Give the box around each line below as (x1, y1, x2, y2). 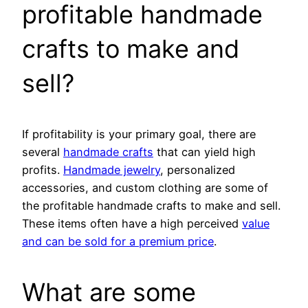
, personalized (160, 162, 235, 177)
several (22, 144, 63, 159)
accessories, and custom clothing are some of (22, 180, 268, 195)
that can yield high (153, 144, 256, 159)
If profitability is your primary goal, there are (22, 126, 256, 141)
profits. (22, 162, 63, 177)
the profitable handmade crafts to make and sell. (22, 198, 280, 212)
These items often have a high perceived (22, 216, 242, 230)
